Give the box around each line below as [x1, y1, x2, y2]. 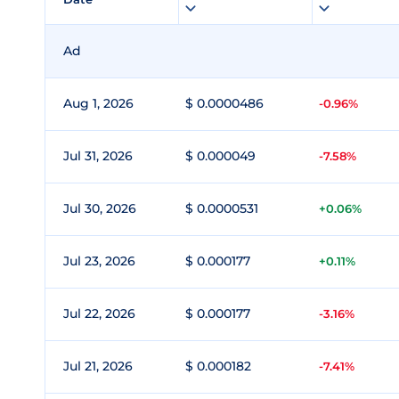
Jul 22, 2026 [63, 305, 135, 322]
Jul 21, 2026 [63, 358, 133, 374]
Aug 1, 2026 [63, 95, 134, 111]
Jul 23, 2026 [63, 253, 135, 269]
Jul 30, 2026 [63, 200, 136, 216]
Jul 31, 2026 [63, 148, 133, 164]
